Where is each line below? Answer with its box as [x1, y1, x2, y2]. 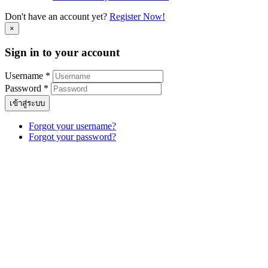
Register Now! [109, 11, 165, 22]
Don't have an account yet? [5, 11, 109, 22]
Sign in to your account [5, 45, 120, 59]
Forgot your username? [29, 121, 116, 132]
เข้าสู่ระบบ [10, 99, 45, 108]
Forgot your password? [29, 132, 116, 142]
